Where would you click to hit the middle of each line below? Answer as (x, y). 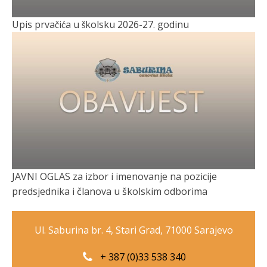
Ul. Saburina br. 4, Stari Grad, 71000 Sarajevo (133, 230)
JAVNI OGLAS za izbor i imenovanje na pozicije (114, 176)
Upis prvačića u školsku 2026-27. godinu (100, 25)
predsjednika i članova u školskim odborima (110, 191)
